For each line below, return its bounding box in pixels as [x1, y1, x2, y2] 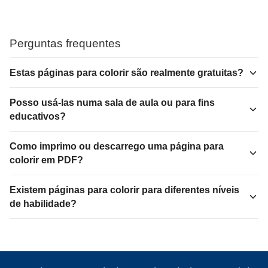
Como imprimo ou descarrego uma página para [10, 141, 224, 152]
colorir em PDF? [10, 155, 83, 166]
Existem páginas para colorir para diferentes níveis [10, 185, 239, 196]
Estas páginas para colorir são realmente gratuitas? [10, 68, 243, 78]
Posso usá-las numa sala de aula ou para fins [10, 98, 215, 108]
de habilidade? [10, 199, 77, 209]
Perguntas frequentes [10, 37, 121, 50]
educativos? [10, 111, 66, 122]
